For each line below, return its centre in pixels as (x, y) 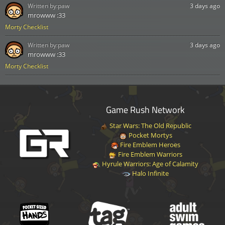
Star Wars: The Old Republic (149, 126)
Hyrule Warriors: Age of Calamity (150, 164)
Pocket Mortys (149, 135)
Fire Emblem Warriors (150, 154)
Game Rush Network (146, 109)
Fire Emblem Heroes (150, 145)
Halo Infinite (149, 173)
